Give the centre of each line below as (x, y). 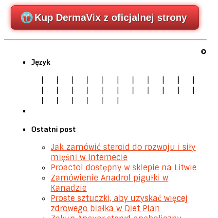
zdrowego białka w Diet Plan (105, 209)
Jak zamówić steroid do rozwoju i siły (123, 147)
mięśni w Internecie (89, 158)
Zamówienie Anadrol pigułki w (109, 178)
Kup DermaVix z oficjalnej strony (110, 18)
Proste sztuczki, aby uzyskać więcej (119, 199)
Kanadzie (69, 188)
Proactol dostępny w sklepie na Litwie (124, 168)
